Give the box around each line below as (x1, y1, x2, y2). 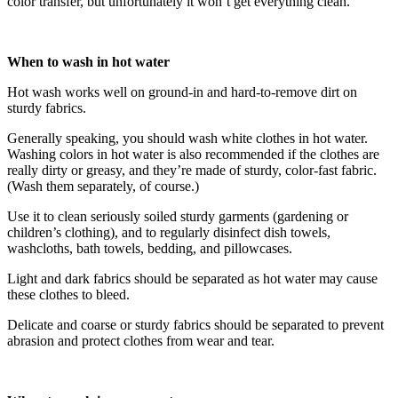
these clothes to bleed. (7, 287, 130, 303)
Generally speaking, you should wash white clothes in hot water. (7, 131, 368, 147)
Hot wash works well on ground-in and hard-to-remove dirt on (7, 84, 357, 100)
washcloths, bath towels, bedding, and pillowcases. (7, 241, 292, 257)
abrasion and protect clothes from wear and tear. (7, 333, 275, 349)
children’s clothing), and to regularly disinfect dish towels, (7, 225, 330, 241)
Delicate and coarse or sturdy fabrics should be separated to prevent (7, 317, 384, 333)
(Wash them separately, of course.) (7, 179, 199, 195)
